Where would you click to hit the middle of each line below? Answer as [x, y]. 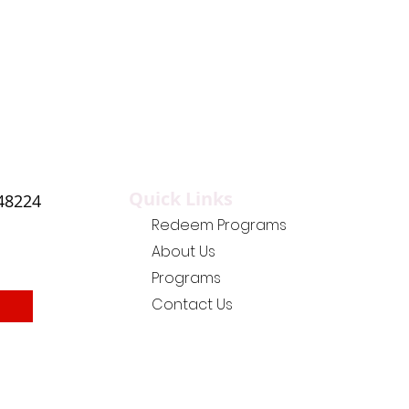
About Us [184, 252]
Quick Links [181, 199]
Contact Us [193, 304]
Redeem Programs [220, 225]
